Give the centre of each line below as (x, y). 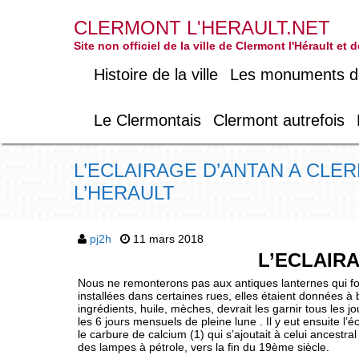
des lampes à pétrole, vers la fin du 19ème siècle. (204, 347)
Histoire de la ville (156, 75)
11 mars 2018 (168, 239)
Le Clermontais (147, 120)
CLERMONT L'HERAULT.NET (202, 28)
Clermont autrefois (279, 120)
